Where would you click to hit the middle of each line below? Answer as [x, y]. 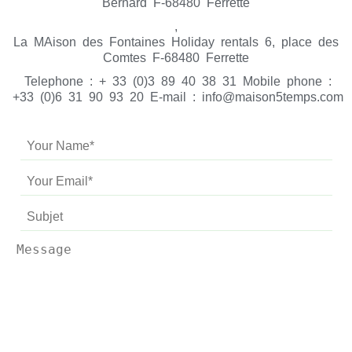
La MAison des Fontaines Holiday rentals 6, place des [176, 42]
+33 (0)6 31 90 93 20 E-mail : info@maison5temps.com [178, 97]
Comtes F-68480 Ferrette [176, 57]
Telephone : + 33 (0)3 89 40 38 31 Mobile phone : [178, 81]
